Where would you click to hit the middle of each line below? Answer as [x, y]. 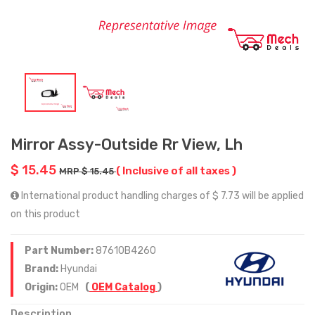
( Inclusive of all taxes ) [176, 171]
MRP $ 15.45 [88, 171]
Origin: [42, 287]
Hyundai [79, 269]
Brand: [43, 269]
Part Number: [60, 250]
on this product [45, 214]
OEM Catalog [123, 287]
